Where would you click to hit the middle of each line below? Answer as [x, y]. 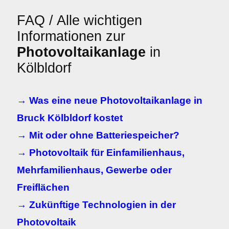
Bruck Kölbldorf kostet [70, 118]
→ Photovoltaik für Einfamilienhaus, [101, 153]
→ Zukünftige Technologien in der [96, 205]
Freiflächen [43, 187]
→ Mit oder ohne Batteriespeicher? [98, 135]
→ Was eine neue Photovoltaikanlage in [110, 100]
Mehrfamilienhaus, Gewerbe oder [94, 170]
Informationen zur [71, 36]
